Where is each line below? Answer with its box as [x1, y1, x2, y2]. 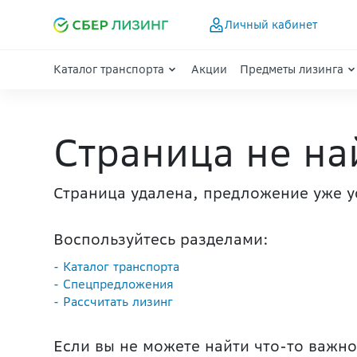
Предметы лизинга [240, 62, 343, 76]
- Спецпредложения [53, 277, 174, 292]
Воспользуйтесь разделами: [53, 229, 269, 249]
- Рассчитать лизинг [53, 294, 173, 309]
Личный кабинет [224, 17, 317, 32]
